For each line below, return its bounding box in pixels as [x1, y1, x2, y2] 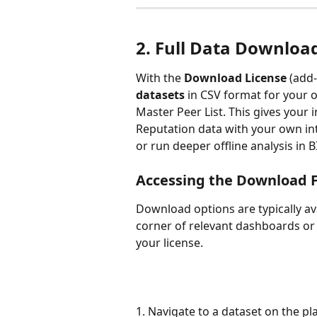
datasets [136, 86, 185, 103]
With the [136, 69, 184, 86]
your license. [136, 235, 203, 251]
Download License [184, 69, 287, 86]
